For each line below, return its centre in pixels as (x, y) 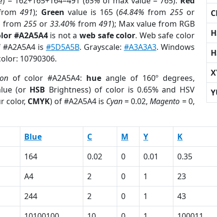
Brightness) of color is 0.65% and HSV (120, 90)
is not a (63, 35)
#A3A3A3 (140, 47)
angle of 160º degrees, (148, 78)
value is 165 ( (92, 12)
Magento (165, 101)
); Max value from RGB (153, 24)
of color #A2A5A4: (47, 78)
